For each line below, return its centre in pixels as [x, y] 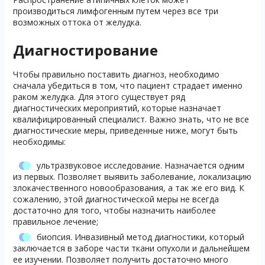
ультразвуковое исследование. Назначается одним [140, 166]
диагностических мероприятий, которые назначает [117, 108]
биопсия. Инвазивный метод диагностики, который [140, 237]
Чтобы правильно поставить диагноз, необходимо [116, 75]
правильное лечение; [55, 222]
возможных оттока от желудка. [77, 22]
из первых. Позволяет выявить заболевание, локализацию [132, 177]
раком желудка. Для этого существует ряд [99, 97]
